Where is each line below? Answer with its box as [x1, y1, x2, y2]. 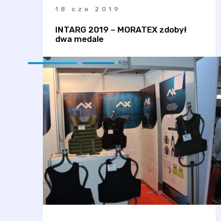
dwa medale [55, 34, 104, 44]
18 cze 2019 [55, 5, 121, 13]
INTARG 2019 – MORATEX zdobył [55, 25, 186, 35]
